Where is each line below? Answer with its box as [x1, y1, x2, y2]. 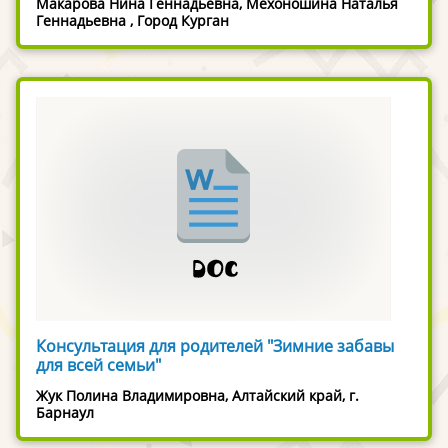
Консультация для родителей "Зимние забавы [36, 334, 394, 357]
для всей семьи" [36, 353, 161, 376]
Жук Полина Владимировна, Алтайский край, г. [36, 385, 359, 405]
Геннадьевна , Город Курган [36, 10, 229, 30]
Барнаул [36, 402, 94, 422]
